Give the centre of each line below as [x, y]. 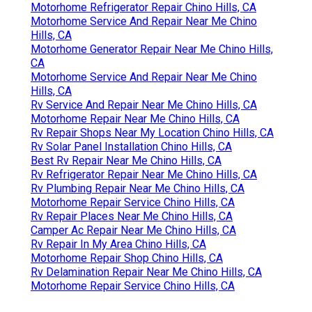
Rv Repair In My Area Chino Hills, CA [118, 244]
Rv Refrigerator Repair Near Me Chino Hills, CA [144, 175]
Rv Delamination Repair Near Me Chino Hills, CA [146, 272]
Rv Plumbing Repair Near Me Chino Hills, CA [138, 189]
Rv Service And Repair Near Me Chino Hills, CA [144, 105]
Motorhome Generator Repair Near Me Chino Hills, [152, 49]
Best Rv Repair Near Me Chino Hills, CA [126, 161]
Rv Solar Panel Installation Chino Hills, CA [131, 147]
